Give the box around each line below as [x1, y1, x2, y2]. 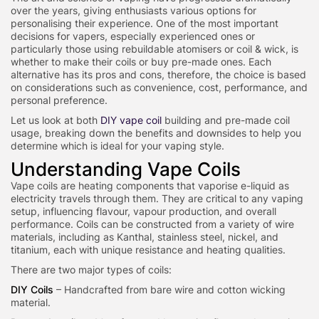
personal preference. [11, 94, 108, 106]
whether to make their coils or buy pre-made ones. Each [11, 56, 271, 68]
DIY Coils [11, 283, 53, 296]
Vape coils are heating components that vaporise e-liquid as [11, 179, 289, 192]
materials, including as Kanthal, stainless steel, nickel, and [11, 231, 278, 243]
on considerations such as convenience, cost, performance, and [11, 81, 308, 93]
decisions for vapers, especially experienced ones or [11, 30, 255, 42]
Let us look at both [11, 114, 100, 126]
